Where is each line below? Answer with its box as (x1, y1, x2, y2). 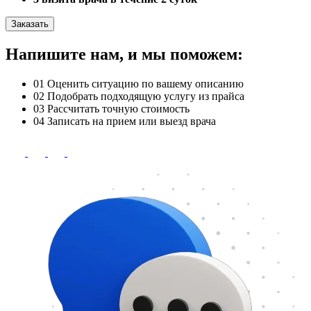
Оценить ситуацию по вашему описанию (47, 77, 244, 90)
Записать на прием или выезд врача (47, 115, 216, 127)
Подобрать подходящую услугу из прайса (47, 90, 244, 102)
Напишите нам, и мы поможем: (6, 44, 243, 63)
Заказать (11, 18, 49, 29)
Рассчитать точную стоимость (47, 102, 190, 115)
